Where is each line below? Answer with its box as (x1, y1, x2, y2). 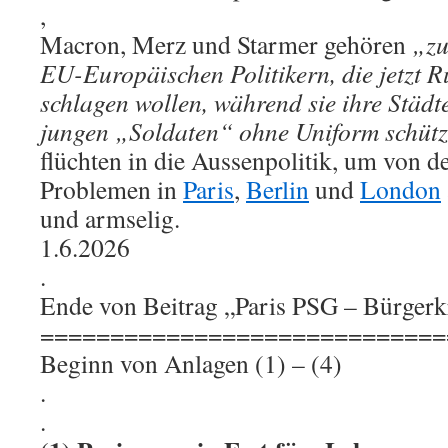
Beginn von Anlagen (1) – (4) (40, 346, 342, 380)
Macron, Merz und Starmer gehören (40, 27, 412, 61)
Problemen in (40, 172, 183, 206)
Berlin (246, 172, 309, 206)
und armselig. (40, 201, 180, 235)
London (360, 172, 441, 206)
